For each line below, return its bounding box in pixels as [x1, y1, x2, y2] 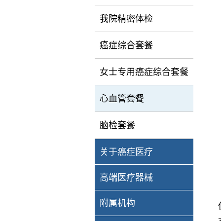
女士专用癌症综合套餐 [100, 67, 188, 77]
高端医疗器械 [100, 172, 153, 183]
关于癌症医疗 [100, 147, 153, 157]
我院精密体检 [100, 13, 153, 24]
